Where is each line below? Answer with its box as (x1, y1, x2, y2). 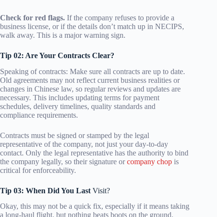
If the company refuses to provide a (65, 13, 174, 22)
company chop (127, 157, 172, 166)
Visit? (93, 186, 110, 195)
